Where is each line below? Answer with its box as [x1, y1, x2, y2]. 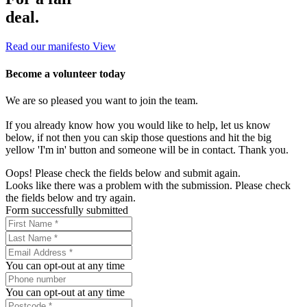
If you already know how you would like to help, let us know [5, 119, 271, 131]
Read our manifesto [5, 40, 93, 53]
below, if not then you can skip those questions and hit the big [5, 131, 271, 143]
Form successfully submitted [5, 204, 128, 216]
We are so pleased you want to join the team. [5, 94, 198, 106]
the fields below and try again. [5, 191, 136, 204]
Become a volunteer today [5, 67, 125, 79]
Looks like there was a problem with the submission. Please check [5, 179, 291, 191]
